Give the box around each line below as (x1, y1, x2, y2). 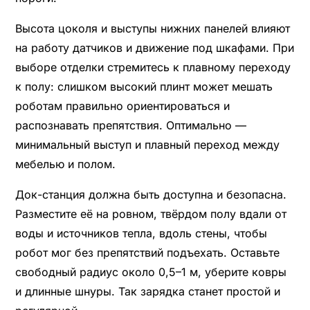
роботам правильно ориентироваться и (15, 98, 230, 113)
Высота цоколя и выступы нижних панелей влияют (15, 21, 290, 35)
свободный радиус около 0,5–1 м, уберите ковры (15, 264, 286, 279)
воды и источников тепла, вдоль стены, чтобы (15, 226, 267, 240)
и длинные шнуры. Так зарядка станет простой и (15, 284, 280, 298)
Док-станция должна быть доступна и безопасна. (15, 187, 286, 201)
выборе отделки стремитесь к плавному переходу (15, 60, 291, 74)
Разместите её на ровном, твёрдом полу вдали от (15, 206, 286, 221)
